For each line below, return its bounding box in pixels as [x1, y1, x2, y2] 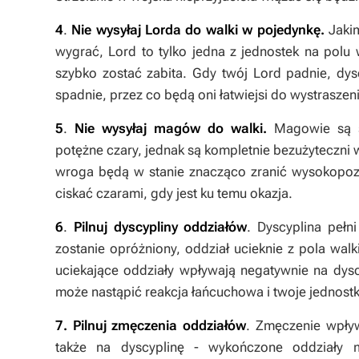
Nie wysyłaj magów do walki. [75, 120, 274, 136]
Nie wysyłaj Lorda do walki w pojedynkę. [71, 22, 329, 38]
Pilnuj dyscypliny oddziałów [73, 219, 248, 235]
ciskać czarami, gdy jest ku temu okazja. [55, 185, 292, 201]
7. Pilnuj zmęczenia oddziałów [55, 317, 247, 333]
